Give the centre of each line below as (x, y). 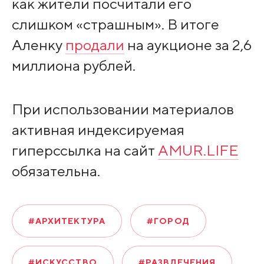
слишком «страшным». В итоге (115, 24)
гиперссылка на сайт (85, 150)
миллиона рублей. (73, 65)
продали (95, 44)
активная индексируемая (98, 129)
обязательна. (56, 171)
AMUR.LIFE (198, 150)
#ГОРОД (168, 221)
